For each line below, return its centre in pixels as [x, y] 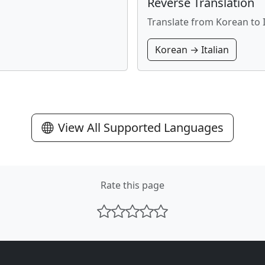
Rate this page [132, 185]
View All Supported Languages [141, 127]
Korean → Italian [192, 50]
